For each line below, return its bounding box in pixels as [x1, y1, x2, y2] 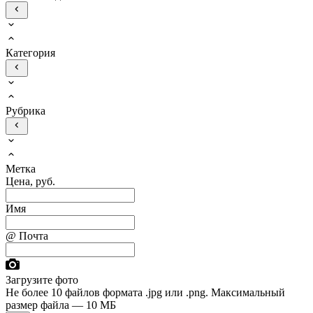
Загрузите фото [6, 274, 78, 286]
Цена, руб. [6, 175, 55, 188]
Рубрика [6, 105, 45, 117]
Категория [6, 47, 55, 59]
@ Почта [6, 230, 48, 242]
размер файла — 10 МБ [6, 299, 116, 312]
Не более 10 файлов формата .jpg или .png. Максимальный [6, 286, 285, 299]
